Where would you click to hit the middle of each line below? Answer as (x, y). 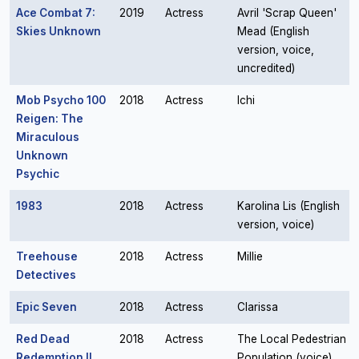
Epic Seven (46, 307)
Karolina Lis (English (288, 206)
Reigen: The (50, 119)
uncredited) (266, 68)
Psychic (38, 174)
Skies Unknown (58, 31)
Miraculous (48, 137)
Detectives (46, 275)
